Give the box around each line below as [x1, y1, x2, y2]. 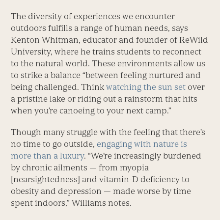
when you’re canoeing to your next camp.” [11, 105, 172, 115]
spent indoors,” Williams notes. [11, 197, 132, 208]
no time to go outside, [11, 138, 97, 149]
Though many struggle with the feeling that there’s [11, 127, 206, 137]
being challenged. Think [11, 82, 107, 92]
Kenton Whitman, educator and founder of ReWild [11, 34, 209, 45]
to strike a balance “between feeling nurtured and [11, 70, 201, 80]
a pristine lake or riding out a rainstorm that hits [11, 93, 198, 104]
